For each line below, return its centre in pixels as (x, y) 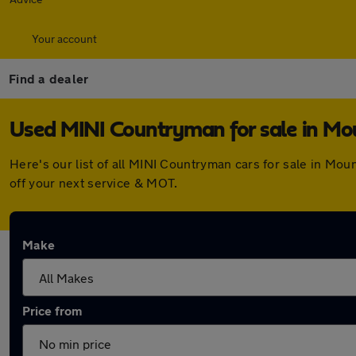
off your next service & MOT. (94, 182)
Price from (52, 310)
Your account (64, 39)
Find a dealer (49, 78)
